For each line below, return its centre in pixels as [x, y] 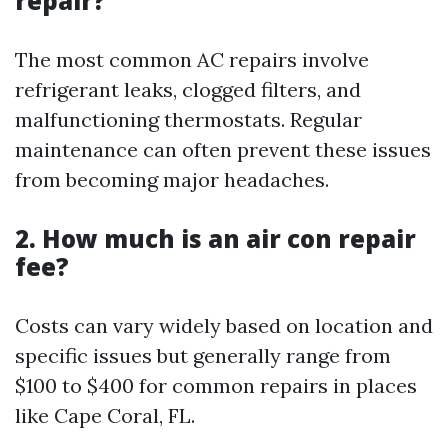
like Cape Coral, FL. [105, 415]
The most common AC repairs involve [192, 59]
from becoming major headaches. [172, 179]
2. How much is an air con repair [215, 238]
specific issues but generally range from [203, 355]
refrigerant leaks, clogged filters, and [188, 89]
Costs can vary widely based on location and [224, 325]
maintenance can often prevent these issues [223, 149]
